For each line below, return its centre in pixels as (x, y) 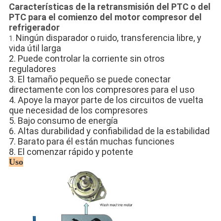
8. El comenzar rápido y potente (71, 152)
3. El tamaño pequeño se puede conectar (90, 79)
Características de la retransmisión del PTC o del (110, 7)
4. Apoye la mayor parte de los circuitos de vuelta (106, 100)
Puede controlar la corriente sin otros (91, 59)
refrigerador (34, 28)
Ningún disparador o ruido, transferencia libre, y (108, 38)
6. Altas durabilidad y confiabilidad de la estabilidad (109, 131)
